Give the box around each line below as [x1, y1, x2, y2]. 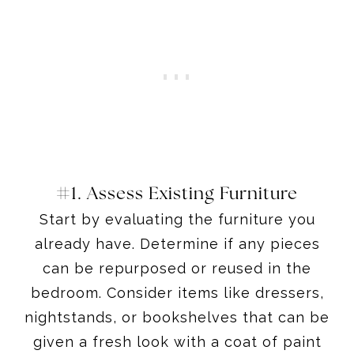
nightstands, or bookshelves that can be [24, 308, 330, 326]
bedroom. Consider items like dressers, [30, 284, 324, 301]
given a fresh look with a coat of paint [32, 333, 322, 350]
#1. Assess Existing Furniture [56, 184, 298, 203]
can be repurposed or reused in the [43, 259, 311, 277]
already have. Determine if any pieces [34, 235, 320, 252]
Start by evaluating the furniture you [39, 210, 315, 228]
